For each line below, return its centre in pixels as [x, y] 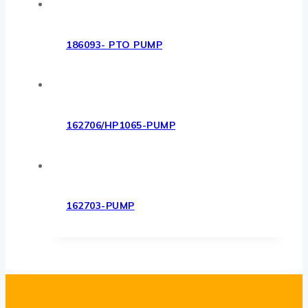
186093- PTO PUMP [114, 44]
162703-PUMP [100, 206]
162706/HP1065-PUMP [121, 125]
